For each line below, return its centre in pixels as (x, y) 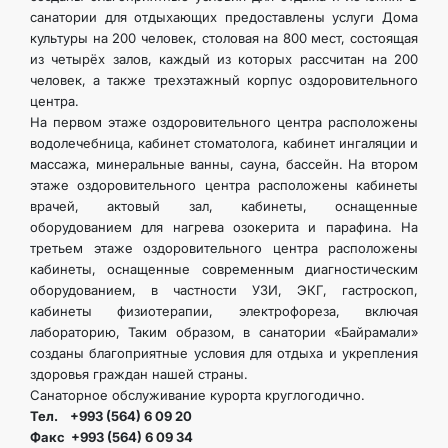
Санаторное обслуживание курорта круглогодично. (197, 395)
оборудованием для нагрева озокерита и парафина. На (224, 227)
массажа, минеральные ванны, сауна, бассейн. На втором (224, 164)
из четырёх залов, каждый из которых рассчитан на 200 (224, 59)
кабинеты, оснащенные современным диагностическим (224, 269)
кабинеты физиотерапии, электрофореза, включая (224, 311)
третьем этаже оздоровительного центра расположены (224, 248)
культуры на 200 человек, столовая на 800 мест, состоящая (224, 38)
